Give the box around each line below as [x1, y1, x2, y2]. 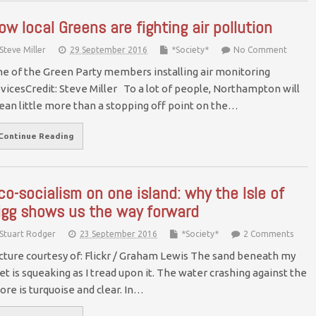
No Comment [233, 45, 287, 55]
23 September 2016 [80, 229, 157, 238]
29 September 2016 [70, 45, 147, 55]
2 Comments [243, 229, 293, 238]
